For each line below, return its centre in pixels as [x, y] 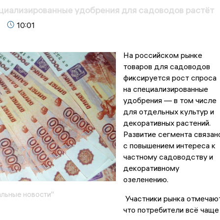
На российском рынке [163, 55]
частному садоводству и [168, 157]
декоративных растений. [167, 123]
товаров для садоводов [166, 67]
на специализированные [165, 89]
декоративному [151, 168]
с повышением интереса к [169, 146]
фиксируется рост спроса [170, 78]
